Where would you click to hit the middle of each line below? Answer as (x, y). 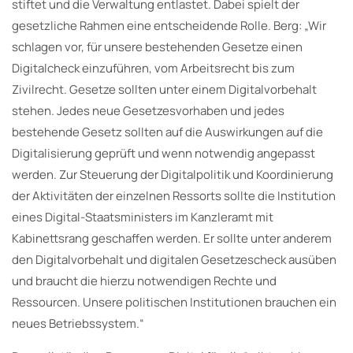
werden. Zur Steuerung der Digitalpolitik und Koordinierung (173, 174)
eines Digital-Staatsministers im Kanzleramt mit (143, 217)
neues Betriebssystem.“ (78, 323)
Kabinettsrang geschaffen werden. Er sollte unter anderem (172, 238)
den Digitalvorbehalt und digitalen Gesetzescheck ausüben (174, 259)
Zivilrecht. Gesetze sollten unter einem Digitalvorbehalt (164, 89)
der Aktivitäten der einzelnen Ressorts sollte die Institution (174, 195)
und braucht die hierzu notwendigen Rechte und (144, 281)
